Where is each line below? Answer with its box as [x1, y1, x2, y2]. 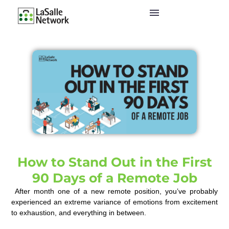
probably [189, 187, 218, 196]
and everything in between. [57, 209, 149, 217]
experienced [11, 198, 52, 207]
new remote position [90, 187, 159, 196]
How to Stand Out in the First [17, 154, 212, 170]
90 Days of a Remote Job [32, 170, 197, 186]
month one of [30, 187, 83, 196]
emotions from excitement [132, 198, 218, 207]
